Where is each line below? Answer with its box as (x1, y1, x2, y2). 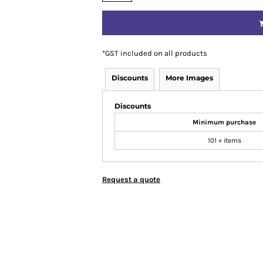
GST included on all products (105, 49, 207, 58)
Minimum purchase (193, 118, 256, 126)
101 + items (207, 136, 241, 144)
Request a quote (102, 175, 160, 184)
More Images (166, 73, 213, 82)
